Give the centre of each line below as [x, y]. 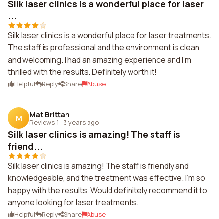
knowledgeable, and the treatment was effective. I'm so [107, 178]
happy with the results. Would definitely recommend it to [108, 190]
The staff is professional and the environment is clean [104, 47]
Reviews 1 [44, 122]
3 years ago [81, 122]
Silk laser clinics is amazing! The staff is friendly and [98, 166]
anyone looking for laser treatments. [73, 202]
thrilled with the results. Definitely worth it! [82, 72]
